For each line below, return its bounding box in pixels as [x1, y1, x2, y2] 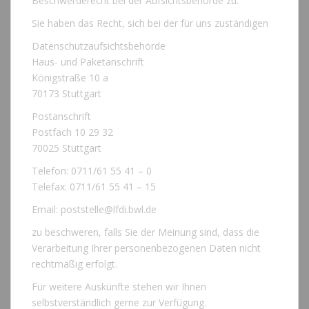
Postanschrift [32, 110, 91, 123]
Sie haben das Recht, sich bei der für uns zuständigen [32, 17, 268, 30]
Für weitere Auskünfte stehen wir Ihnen [32, 280, 206, 294]
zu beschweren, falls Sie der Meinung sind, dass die [32, 226, 259, 239]
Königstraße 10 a [32, 71, 108, 85]
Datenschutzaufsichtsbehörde [32, 39, 166, 53]
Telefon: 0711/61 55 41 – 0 [32, 164, 152, 178]
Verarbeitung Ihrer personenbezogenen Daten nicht [32, 241, 261, 255]
